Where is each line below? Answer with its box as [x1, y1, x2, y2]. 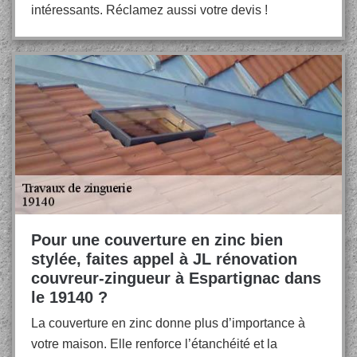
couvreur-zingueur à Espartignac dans [31, 269, 321, 287]
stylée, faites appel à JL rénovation [31, 250, 297, 268]
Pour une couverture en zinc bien [31, 231, 283, 249]
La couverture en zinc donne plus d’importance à [31, 316, 305, 330]
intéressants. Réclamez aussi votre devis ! [31, 3, 268, 17]
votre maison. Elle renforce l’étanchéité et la [31, 337, 277, 351]
